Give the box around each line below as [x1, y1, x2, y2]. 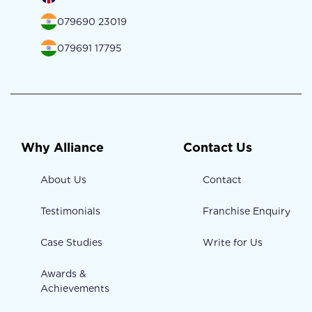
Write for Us [202, 237, 263, 249]
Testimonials [40, 205, 100, 217]
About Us [40, 174, 86, 186]
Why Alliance [21, 140, 104, 155]
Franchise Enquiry [202, 205, 290, 217]
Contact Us [182, 140, 252, 155]
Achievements [40, 283, 109, 295]
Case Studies [40, 237, 102, 249]
